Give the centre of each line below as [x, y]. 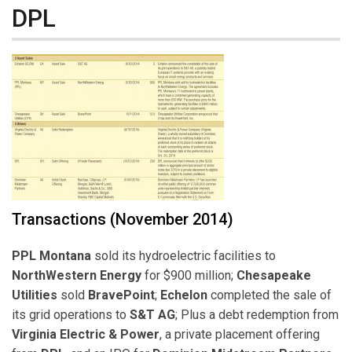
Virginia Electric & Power [86, 335]
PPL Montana [51, 256]
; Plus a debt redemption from [257, 315]
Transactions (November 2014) [123, 220]
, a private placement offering [240, 335]
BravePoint [121, 295]
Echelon [184, 295]
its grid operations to [71, 315]
